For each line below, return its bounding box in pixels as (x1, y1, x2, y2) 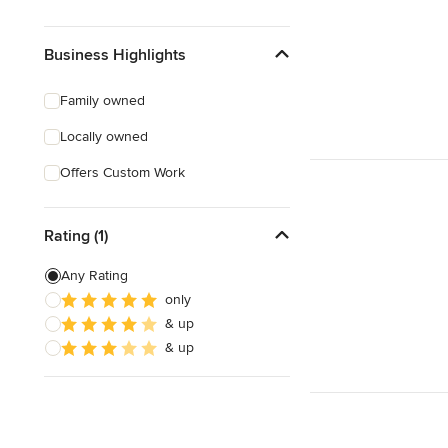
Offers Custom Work (60, 164, 185, 181)
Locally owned (60, 128, 148, 145)
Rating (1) (44, 225, 108, 246)
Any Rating (61, 267, 128, 284)
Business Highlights (44, 44, 186, 65)
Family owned (60, 92, 145, 109)
